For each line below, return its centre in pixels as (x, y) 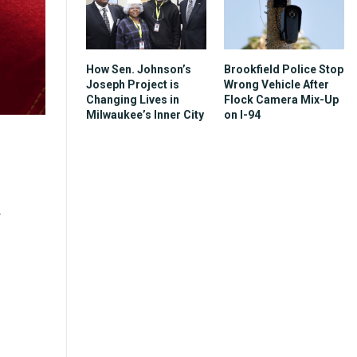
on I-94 (242, 114)
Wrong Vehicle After (277, 84)
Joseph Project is (133, 84)
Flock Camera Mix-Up (281, 99)
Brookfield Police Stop (284, 69)
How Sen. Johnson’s (139, 69)
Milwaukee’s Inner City (145, 114)
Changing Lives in (133, 99)
